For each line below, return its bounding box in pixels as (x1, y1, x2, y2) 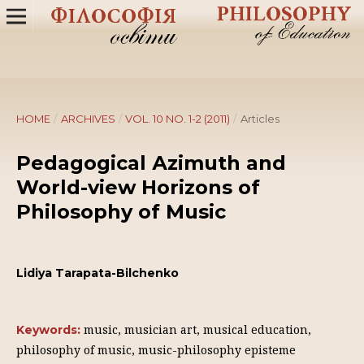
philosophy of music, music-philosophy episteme (16, 342, 296, 357)
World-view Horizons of (16, 175, 260, 199)
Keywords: (16, 323, 84, 337)
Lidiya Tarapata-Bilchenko (16, 266, 179, 280)
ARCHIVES (60, 112, 115, 125)
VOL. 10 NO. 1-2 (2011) (125, 112, 231, 125)
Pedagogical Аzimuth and (16, 151, 286, 175)
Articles (240, 112, 279, 125)
